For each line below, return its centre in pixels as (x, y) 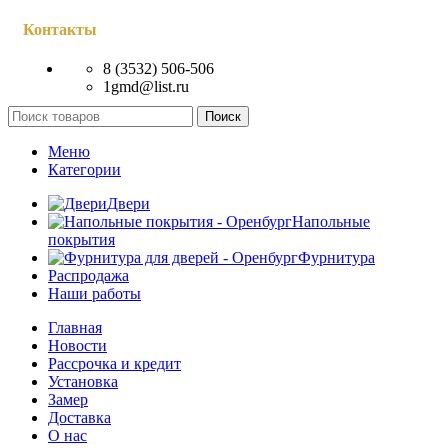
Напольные (331, 221)
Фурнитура (336, 257)
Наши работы (94, 293)
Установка (83, 381)
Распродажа (88, 275)
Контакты (60, 29)
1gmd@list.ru (146, 86)
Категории (84, 169)
